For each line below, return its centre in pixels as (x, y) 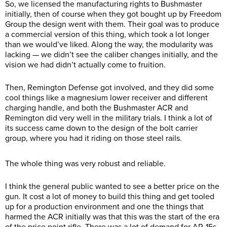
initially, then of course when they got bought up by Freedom (113, 14)
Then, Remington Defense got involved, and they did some (109, 88)
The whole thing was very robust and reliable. (85, 164)
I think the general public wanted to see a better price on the (112, 187)
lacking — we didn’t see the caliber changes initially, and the (111, 55)
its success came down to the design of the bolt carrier (101, 128)
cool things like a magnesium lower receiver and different (106, 98)
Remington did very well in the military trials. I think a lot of (109, 118)
